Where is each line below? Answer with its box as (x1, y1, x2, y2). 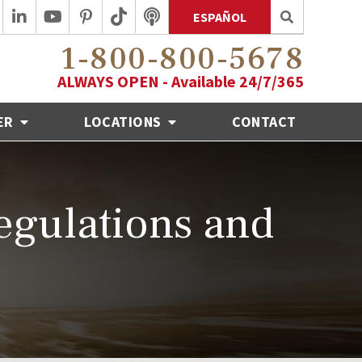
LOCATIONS (84, 112, 166, 131)
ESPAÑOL (193, 9, 246, 25)
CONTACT (232, 112, 297, 131)
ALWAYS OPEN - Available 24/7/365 (57, 70, 304, 91)
